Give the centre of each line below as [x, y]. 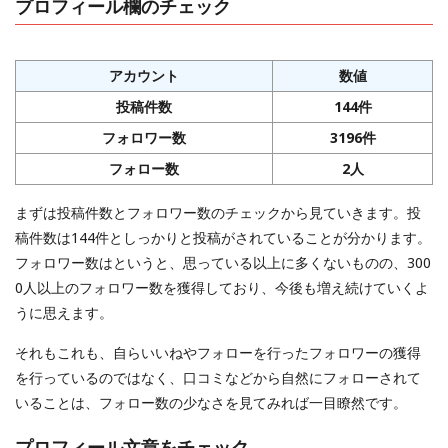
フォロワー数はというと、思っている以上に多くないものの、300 [223, 262]
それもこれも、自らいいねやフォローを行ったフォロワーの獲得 [218, 352]
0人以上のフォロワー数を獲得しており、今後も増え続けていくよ [222, 287]
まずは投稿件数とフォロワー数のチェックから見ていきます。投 [218, 212]
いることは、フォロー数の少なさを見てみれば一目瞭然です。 [211, 402]
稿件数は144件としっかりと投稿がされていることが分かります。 [223, 237]
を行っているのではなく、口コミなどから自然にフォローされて [218, 377]
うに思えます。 [64, 312]
